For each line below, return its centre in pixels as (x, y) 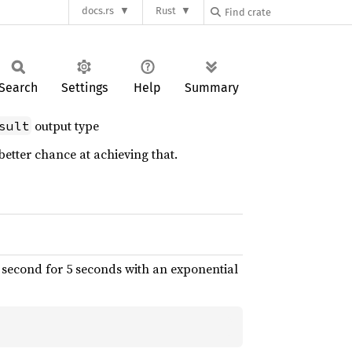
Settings (84, 88)
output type (65, 126)
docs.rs (98, 11)
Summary (212, 88)
